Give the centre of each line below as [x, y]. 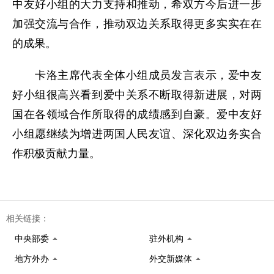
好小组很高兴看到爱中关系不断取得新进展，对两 [137, 95]
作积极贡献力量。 [56, 154]
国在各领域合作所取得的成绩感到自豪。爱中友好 [137, 114]
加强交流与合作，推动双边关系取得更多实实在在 [137, 24]
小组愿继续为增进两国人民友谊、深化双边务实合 [137, 134]
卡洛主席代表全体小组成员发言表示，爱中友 [137, 75]
